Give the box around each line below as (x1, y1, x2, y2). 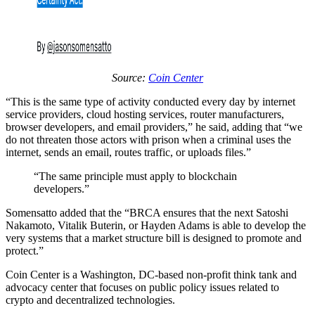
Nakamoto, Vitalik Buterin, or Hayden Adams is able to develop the (6, 219, 306, 231)
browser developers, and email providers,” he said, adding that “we (6, 120, 302, 133)
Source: (112, 71, 148, 84)
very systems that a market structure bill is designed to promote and (6, 231, 302, 244)
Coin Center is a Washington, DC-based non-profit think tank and (6, 268, 297, 281)
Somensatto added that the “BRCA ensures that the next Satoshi (6, 206, 288, 219)
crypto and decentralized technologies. (6, 293, 175, 306)
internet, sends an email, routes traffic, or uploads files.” (6, 146, 251, 158)
